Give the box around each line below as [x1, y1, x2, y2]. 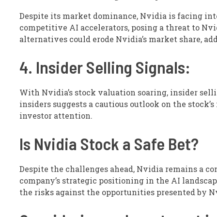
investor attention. [19, 110, 93, 121]
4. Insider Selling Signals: [19, 57, 190, 77]
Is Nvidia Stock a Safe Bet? [19, 133, 199, 154]
